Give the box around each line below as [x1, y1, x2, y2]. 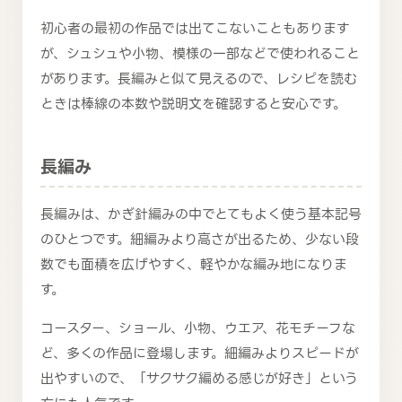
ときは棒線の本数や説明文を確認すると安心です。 [40, 93, 346, 116]
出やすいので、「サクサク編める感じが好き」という [40, 367, 358, 389]
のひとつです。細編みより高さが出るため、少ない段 [40, 228, 359, 250]
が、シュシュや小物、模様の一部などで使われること [40, 43, 360, 66]
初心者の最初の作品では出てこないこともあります [40, 18, 350, 40]
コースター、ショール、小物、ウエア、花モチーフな [40, 317, 355, 339]
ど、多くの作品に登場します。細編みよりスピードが [40, 342, 359, 364]
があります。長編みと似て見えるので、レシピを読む [40, 68, 357, 91]
